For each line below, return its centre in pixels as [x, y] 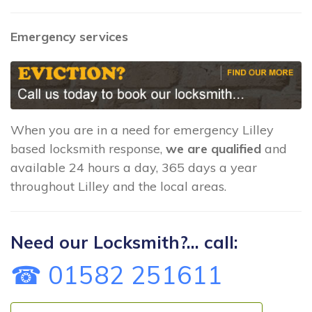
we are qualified [213, 148]
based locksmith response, [88, 148]
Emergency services [69, 37]
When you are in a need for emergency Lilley [142, 130]
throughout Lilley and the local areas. [118, 186]
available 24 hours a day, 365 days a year [134, 167]
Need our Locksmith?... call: [124, 242]
